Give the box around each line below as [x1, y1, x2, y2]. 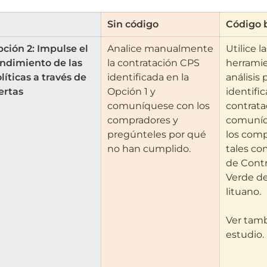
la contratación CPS [107, 57, 200, 69]
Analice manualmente [107, 43, 213, 54]
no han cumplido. [107, 143, 191, 154]
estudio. [225, 229, 264, 240]
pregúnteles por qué [107, 129, 206, 140]
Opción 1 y [107, 86, 156, 97]
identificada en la [107, 72, 189, 83]
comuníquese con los [107, 100, 210, 111]
